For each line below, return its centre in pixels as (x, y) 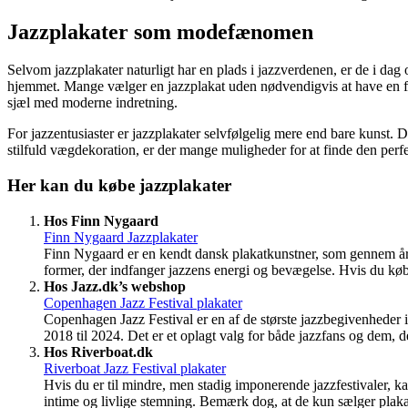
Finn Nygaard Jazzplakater (121, 237)
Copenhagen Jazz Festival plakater (143, 302)
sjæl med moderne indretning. (92, 103)
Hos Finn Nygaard (101, 220)
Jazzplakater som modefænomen (160, 31)
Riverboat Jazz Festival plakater (135, 368)
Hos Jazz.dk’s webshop (115, 286)
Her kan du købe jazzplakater (119, 186)
